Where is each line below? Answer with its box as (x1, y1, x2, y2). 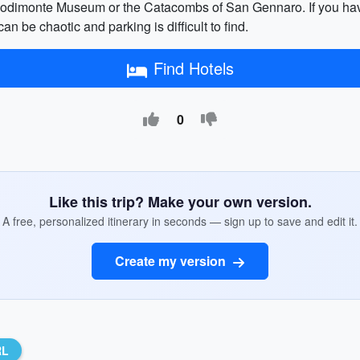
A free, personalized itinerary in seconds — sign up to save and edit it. (2, 213, 358, 229)
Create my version (115, 252, 229, 270)
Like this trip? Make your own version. (48, 191, 312, 212)
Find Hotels (153, 56, 234, 80)
